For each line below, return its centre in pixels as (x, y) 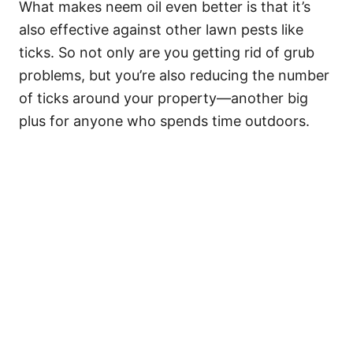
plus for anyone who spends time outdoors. (164, 121)
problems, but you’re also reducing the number (174, 76)
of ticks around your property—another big (163, 98)
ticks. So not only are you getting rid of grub (167, 53)
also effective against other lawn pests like (161, 30)
